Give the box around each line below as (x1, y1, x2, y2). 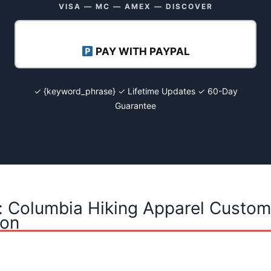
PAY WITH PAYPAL (93, 45, 190, 57)
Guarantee (115, 100, 156, 111)
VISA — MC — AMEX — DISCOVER (58, 1, 213, 11)
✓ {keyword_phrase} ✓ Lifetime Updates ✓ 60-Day (33, 86, 238, 97)
